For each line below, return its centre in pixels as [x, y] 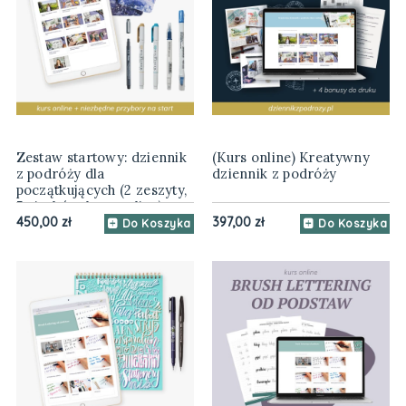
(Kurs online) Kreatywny [290, 157]
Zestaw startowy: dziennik [101, 157]
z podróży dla [60, 173]
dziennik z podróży [274, 173]
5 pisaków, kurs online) [89, 206]
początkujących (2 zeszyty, [101, 189]
